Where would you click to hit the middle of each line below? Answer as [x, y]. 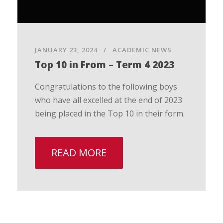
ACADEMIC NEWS [142, 50]
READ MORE [79, 152]
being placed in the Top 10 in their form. [111, 113]
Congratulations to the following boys [106, 86]
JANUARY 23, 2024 [66, 50]
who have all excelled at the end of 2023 [109, 100]
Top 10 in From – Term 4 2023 [105, 64]
